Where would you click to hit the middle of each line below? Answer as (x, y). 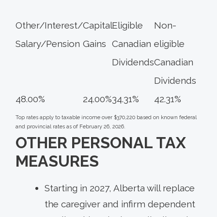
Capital (97, 25)
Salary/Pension (48, 43)
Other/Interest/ (49, 25)
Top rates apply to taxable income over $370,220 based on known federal (106, 117)
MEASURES (57, 161)
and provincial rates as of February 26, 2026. (70, 126)
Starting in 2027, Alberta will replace (120, 188)
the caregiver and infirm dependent (120, 204)
